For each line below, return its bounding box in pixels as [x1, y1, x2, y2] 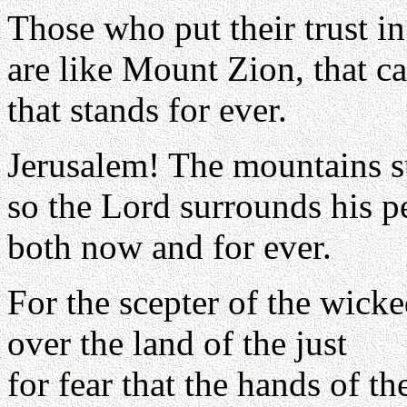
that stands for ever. [7, 90, 287, 129]
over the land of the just [7, 323, 347, 362]
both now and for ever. [7, 227, 332, 266]
